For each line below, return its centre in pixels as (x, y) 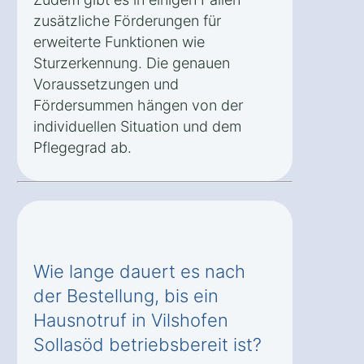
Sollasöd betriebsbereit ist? (147, 345)
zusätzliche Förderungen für (127, 21)
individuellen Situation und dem (137, 127)
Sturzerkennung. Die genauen (132, 63)
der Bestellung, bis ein (126, 296)
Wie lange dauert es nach (139, 272)
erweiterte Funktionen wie (119, 42)
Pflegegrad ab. (82, 148)
